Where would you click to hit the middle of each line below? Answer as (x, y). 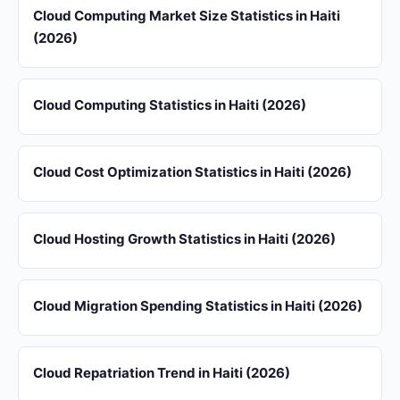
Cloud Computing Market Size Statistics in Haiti (187, 16)
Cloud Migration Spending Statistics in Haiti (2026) (198, 306)
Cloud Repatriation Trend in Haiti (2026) (162, 373)
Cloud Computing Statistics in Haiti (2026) (170, 105)
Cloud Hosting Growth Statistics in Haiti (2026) (184, 239)
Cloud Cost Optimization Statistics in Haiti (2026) (192, 172)
